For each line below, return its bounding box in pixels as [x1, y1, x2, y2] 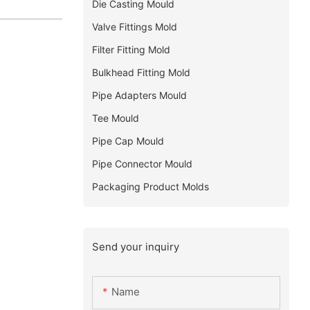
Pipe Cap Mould [91, 134, 164, 147]
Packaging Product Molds [91, 180, 209, 192]
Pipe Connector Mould [91, 157, 192, 170]
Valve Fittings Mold [91, 20, 177, 33]
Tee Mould [91, 111, 139, 124]
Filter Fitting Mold [91, 43, 170, 55]
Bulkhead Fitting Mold [91, 66, 190, 78]
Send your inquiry [91, 239, 179, 253]
